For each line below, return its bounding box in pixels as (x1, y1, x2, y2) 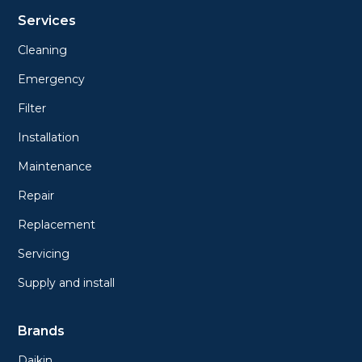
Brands (18, 322, 65, 339)
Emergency (18, 71, 86, 86)
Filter (18, 100, 47, 116)
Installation (18, 129, 80, 145)
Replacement (18, 217, 96, 232)
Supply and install (18, 275, 116, 290)
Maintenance (18, 158, 93, 174)
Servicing (18, 246, 70, 261)
